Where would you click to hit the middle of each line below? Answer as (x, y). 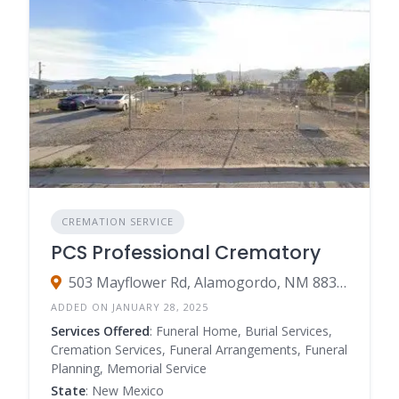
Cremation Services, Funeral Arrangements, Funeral (199, 349)
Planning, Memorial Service (129, 368)
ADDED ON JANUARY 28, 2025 (130, 306)
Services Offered (100, 330)
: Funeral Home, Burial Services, (241, 330)
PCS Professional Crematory (186, 252)
